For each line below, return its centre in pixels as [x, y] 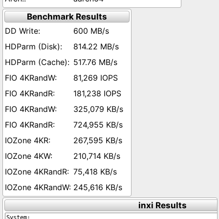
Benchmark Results [67, 17]
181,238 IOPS [97, 93]
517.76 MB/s [95, 62]
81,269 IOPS [96, 78]
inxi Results [162, 205]
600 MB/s [91, 31]
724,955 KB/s [98, 125]
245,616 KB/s [98, 187]
